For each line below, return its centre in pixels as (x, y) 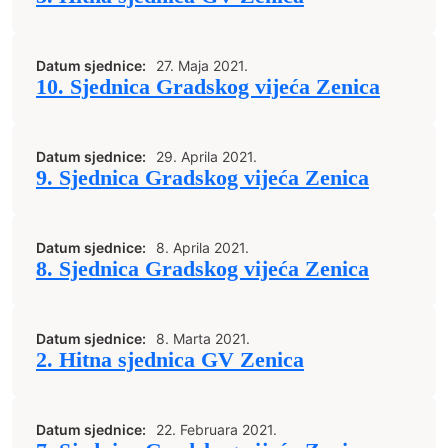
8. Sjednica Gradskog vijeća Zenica (202, 269)
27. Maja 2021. (202, 65)
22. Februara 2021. (216, 429)
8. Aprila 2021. (202, 247)
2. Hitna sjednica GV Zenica (170, 360)
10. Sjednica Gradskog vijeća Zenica (208, 87)
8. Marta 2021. (203, 338)
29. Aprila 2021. (206, 156)
